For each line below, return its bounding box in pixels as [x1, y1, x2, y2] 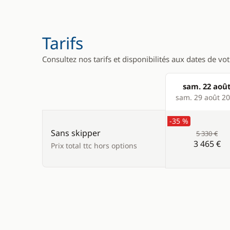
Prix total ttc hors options [51, 141, 137, 150]
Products [165, 92, 202, 103]
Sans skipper [51, 127, 101, 139]
